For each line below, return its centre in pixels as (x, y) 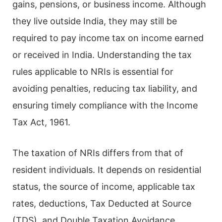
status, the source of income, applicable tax (104, 186)
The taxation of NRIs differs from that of (98, 153)
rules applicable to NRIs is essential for (93, 71)
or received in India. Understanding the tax (102, 55)
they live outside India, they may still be (95, 21)
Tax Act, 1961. (41, 122)
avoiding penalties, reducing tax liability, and (105, 88)
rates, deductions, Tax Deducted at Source (102, 203)
